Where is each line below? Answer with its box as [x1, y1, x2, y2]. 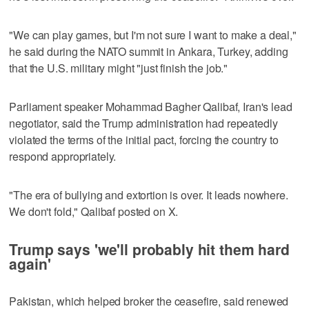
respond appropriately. [9, 148, 117, 164]
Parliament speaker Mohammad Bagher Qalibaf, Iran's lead [9, 98, 292, 114]
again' [9, 252, 51, 274]
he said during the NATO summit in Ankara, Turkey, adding [9, 43, 288, 59]
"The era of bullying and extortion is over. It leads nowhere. [9, 186, 288, 203]
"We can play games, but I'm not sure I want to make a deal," [9, 26, 297, 43]
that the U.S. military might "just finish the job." [9, 59, 228, 76]
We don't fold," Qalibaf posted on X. [9, 203, 179, 219]
